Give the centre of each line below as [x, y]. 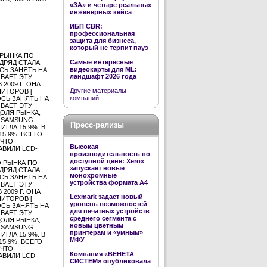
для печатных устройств [110, 211]
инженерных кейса [101, 12]
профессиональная [102, 33]
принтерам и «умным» [106, 232]
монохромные [93, 175]
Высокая [84, 147]
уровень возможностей [108, 204]
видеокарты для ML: [103, 69]
